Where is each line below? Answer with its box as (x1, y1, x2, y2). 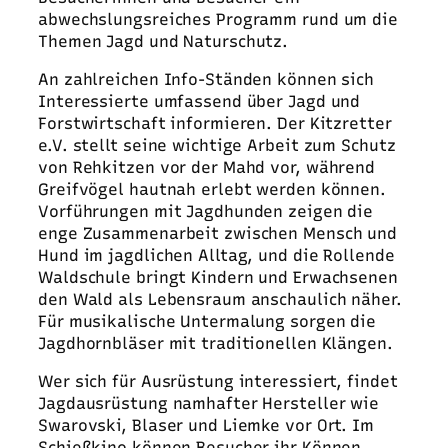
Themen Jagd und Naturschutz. (38, 31, 289, 51)
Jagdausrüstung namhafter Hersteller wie (38, 394, 380, 414)
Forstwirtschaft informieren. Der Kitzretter (38, 113, 392, 133)
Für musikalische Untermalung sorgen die (38, 311, 377, 331)
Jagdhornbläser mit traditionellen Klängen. (38, 333, 393, 353)
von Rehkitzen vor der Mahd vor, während (38, 157, 376, 177)
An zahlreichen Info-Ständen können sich (38, 69, 375, 89)
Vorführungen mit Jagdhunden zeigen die (38, 201, 374, 221)
